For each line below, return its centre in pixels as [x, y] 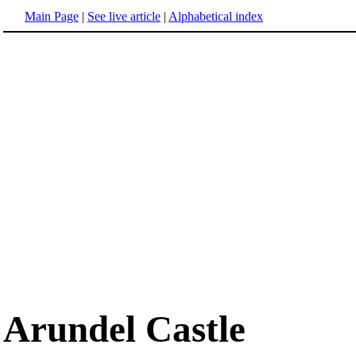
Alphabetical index [216, 16]
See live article [124, 16]
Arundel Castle [124, 329]
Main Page [52, 16]
